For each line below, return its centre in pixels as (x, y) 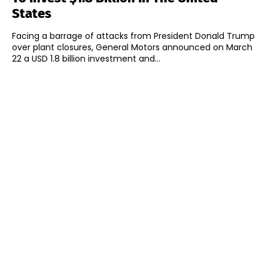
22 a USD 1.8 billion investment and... (86, 59)
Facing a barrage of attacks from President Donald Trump (133, 36)
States (32, 14)
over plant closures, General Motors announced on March (132, 48)
